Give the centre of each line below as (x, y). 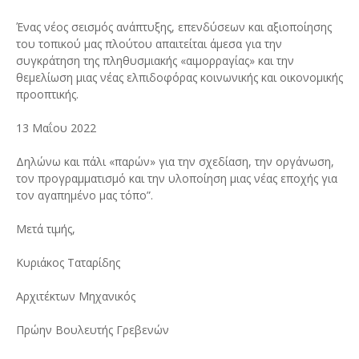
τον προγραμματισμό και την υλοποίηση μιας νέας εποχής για (177, 178)
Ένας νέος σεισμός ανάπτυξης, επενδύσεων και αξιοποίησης (174, 27)
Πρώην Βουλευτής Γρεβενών (93, 330)
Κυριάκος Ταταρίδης (68, 262)
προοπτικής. (47, 94)
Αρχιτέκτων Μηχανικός (76, 296)
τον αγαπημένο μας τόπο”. (85, 195)
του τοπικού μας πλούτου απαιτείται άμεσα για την (149, 44)
